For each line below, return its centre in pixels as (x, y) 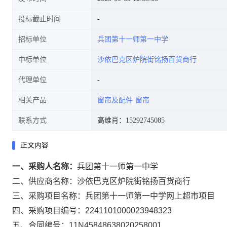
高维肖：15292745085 (131, 120)
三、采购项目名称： (49, 196)
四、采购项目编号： (49, 211)
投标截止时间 (40, 19)
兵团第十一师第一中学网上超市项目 (150, 196)
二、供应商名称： (45, 181)
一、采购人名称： (45, 166)
